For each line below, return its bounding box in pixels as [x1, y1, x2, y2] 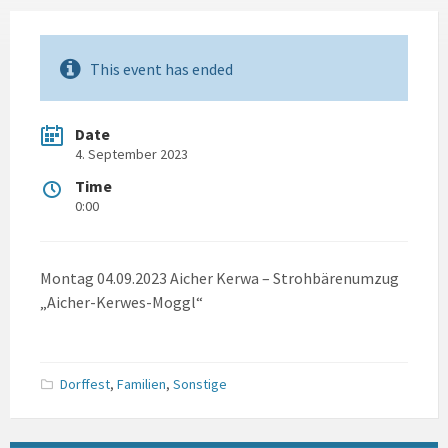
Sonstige [173, 375, 227, 393]
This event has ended [90, 59, 233, 79]
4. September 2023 [75, 145, 188, 163]
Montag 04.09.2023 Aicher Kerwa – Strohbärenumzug [40, 268, 399, 288]
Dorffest [60, 375, 110, 393]
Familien [117, 375, 166, 393]
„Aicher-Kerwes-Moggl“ [40, 292, 203, 312]
